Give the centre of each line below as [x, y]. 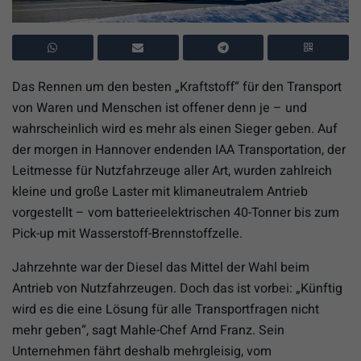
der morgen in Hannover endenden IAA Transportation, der [179, 149]
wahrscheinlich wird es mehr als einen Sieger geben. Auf [175, 129]
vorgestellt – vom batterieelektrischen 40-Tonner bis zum [176, 212]
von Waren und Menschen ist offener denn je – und [160, 108]
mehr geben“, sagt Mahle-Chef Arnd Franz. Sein [148, 330]
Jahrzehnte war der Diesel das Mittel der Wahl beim [161, 267]
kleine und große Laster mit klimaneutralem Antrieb [160, 191]
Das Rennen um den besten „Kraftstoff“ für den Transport [177, 87]
